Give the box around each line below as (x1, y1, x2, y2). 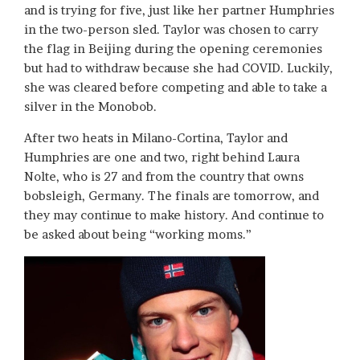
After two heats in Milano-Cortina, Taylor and (24, 129, 288, 145)
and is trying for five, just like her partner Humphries (24, 2, 334, 18)
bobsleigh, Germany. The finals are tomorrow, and (24, 187, 319, 203)
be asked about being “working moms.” (24, 226, 252, 242)
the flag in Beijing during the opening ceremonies (24, 40, 322, 56)
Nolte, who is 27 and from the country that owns (24, 168, 304, 184)
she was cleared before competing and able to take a (24, 79, 327, 95)
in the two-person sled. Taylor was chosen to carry (24, 21, 318, 37)
